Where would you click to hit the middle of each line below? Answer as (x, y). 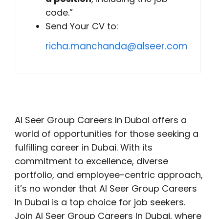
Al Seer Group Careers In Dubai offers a (101, 120)
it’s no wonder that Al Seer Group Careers (106, 188)
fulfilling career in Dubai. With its (84, 147)
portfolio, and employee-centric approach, (109, 175)
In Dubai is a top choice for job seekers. (100, 202)
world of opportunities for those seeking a (107, 134)
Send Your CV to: (82, 26)
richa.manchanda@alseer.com (117, 46)
